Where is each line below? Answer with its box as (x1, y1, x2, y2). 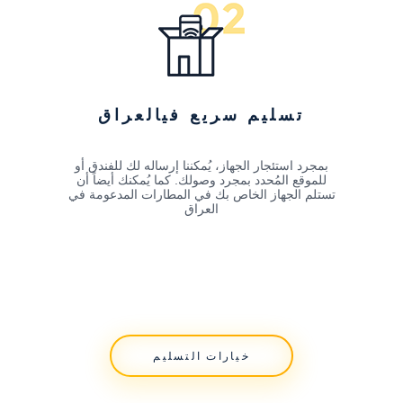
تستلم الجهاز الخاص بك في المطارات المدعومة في (67, 186, 336, 201)
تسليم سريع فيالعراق (98, 106, 305, 124)
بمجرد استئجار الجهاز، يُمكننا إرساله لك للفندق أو (75, 157, 328, 173)
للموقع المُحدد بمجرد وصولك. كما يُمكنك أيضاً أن (76, 172, 327, 187)
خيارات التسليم (153, 349, 250, 363)
